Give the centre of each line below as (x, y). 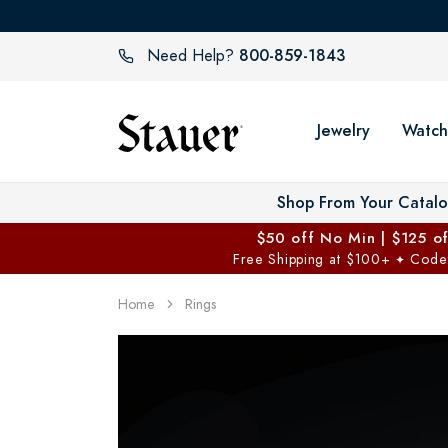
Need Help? (190, 56)
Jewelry (343, 130)
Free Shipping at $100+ (314, 259)
